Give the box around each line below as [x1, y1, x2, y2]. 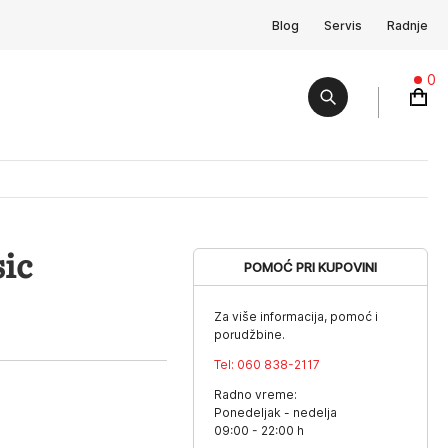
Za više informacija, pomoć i [214, 309, 379, 324]
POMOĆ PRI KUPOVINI [244, 259, 378, 275]
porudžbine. [214, 327, 286, 342]
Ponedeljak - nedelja [214, 405, 338, 420]
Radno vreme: [214, 387, 298, 402]
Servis [324, 17, 362, 33]
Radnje [387, 17, 428, 33]
